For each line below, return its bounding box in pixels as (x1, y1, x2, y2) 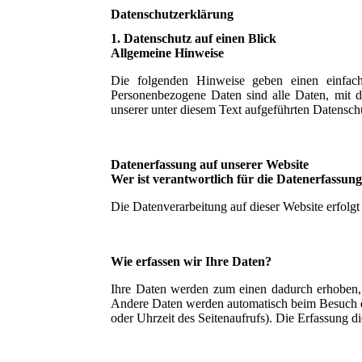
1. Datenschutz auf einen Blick (111, 31, 276, 45)
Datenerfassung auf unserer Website (111, 157, 309, 171)
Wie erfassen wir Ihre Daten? (111, 254, 271, 268)
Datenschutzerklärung (111, 7, 234, 22)
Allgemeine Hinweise (111, 45, 224, 60)
